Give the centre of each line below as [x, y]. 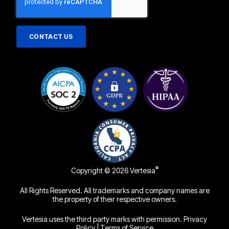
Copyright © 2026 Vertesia [113, 170]
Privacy [195, 219]
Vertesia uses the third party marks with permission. [103, 219]
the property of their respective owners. [114, 199]
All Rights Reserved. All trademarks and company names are [114, 191]
